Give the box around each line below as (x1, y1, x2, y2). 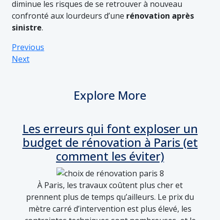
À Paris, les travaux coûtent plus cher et (37, 180, 183, 191)
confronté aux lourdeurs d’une (12, 10, 126, 21)
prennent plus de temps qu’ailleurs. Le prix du (26, 192, 194, 203)
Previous (12, 41, 44, 53)
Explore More (74, 87, 146, 103)
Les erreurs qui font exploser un (22, 120, 198, 137)
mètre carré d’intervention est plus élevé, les (28, 203, 192, 215)
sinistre (12, 22, 42, 33)
